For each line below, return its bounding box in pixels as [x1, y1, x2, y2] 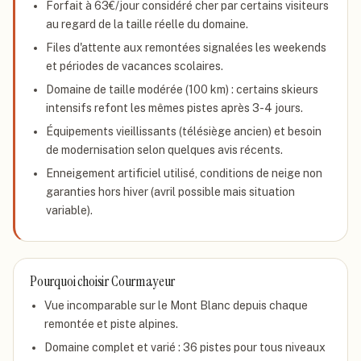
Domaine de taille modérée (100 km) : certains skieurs [46, 83, 318, 96]
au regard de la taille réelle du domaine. [46, 18, 248, 31]
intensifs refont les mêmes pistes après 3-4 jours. [46, 102, 303, 114]
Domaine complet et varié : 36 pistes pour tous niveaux [44, 341, 326, 354]
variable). [46, 204, 93, 217]
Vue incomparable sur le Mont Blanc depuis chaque [44, 299, 308, 312]
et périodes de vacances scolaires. [46, 60, 223, 73]
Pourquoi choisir [30, 272, 111, 291]
